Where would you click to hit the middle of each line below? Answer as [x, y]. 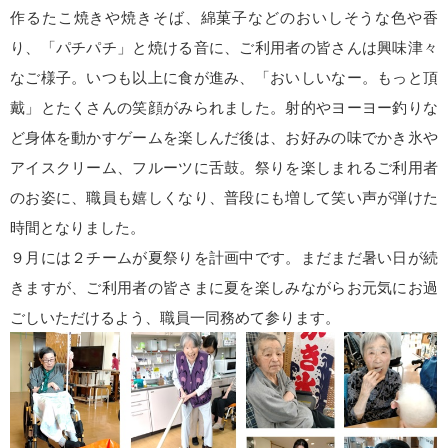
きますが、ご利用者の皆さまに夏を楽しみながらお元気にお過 [224, 287]
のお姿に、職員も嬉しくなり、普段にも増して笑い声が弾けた [224, 197]
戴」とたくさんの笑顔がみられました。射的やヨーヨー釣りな [224, 107]
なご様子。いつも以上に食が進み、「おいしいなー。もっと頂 [224, 77]
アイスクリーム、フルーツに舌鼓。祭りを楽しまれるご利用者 [224, 167]
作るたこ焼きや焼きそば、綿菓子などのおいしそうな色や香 [224, 17]
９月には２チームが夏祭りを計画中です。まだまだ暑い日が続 [224, 257]
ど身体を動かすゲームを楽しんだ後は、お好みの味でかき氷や [224, 137]
